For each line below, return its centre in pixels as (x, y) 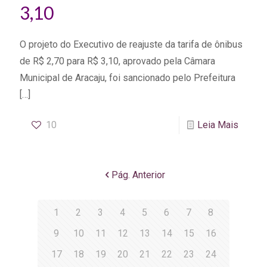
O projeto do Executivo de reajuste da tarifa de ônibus (131, 45)
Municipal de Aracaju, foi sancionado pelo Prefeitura (128, 78)
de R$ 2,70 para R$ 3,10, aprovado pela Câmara (117, 61)
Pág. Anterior (138, 175)
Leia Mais (218, 125)
